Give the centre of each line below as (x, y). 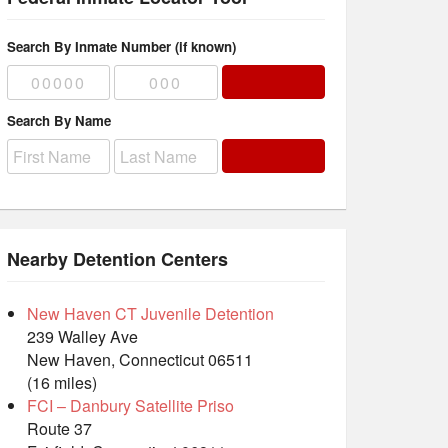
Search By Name (59, 121)
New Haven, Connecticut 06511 (140, 360)
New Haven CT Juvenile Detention (150, 314)
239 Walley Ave (82, 337)
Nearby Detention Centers (117, 259)
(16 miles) (62, 383)
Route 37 (59, 429)
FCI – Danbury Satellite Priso (130, 406)
